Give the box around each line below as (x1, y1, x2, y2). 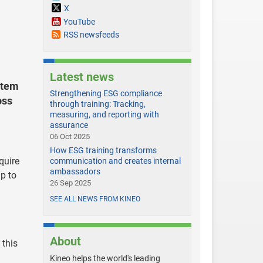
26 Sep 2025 (49, 178, 91, 188)
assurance (49, 120, 88, 130)
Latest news (49, 70, 114, 85)
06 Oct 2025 (49, 132, 90, 141)
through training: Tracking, (49, 99, 146, 109)
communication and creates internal (49, 156, 181, 166)
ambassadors (49, 167, 100, 177)
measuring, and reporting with (49, 110, 159, 120)
